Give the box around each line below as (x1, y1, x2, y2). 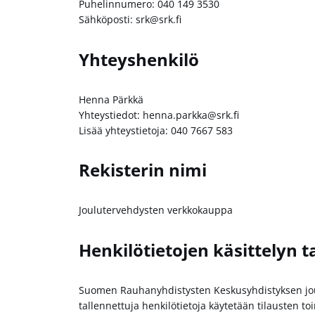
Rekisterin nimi (79, 158, 207, 182)
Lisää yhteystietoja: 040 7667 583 (79, 123, 233, 137)
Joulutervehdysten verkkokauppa (79, 203, 233, 217)
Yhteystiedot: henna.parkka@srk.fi (79, 108, 239, 122)
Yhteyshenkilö (79, 47, 199, 71)
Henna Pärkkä (79, 92, 143, 106)
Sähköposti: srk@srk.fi (79, 12, 181, 26)
